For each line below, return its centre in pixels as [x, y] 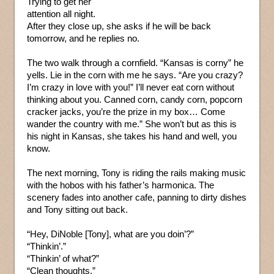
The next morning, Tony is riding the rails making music [136, 173]
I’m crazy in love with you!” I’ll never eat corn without [131, 87]
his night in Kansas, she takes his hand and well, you [132, 136]
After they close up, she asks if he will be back [119, 26]
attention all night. [61, 14]
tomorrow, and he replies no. [83, 39]
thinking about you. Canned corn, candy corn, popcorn [135, 100]
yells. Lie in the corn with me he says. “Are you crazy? [135, 75]
